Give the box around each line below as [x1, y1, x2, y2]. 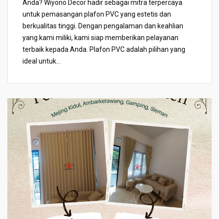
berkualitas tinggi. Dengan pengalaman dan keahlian [22, 22, 183, 30]
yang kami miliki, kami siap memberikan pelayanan [22, 34, 178, 42]
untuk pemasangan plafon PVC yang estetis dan [22, 10, 171, 18]
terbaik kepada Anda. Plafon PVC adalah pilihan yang [22, 45, 185, 53]
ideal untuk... [22, 57, 61, 65]
